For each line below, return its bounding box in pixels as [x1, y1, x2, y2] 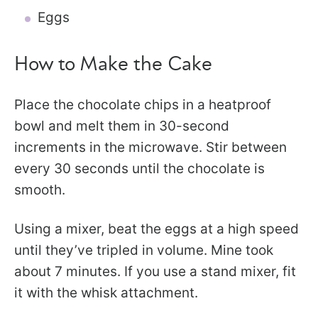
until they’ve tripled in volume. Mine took [14, 242, 273, 259]
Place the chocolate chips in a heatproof [14, 97, 271, 114]
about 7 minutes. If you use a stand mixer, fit [14, 263, 296, 280]
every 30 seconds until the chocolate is [14, 160, 265, 177]
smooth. [14, 182, 65, 199]
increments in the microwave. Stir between [14, 139, 287, 156]
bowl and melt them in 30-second [14, 118, 229, 135]
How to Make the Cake [14, 55, 212, 75]
